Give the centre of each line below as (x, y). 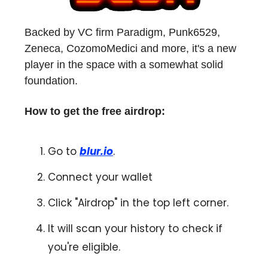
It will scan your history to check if (135, 229)
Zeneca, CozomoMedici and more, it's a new (130, 49)
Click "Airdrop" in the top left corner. (138, 203)
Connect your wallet (100, 177)
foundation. (51, 81)
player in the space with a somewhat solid (124, 65)
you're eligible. (84, 247)
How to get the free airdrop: (95, 112)
